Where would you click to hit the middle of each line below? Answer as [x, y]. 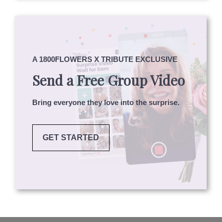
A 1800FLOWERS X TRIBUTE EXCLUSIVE [105, 59]
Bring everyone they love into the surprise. [106, 102]
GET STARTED [71, 137]
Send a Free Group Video [109, 80]
